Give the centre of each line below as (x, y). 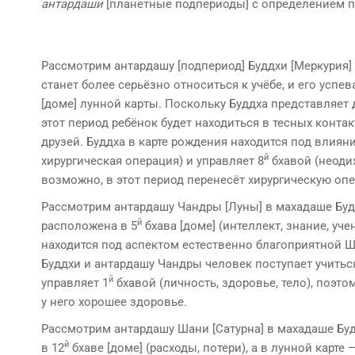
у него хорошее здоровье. (114, 302)
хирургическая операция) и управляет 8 (153, 161)
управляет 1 (75, 283)
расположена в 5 (89, 226)
